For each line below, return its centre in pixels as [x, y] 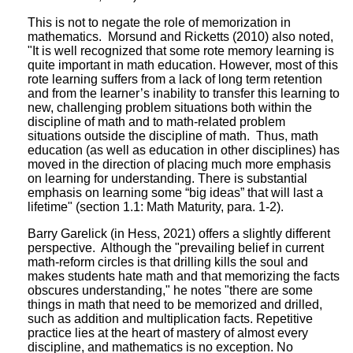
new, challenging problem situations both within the [170, 107]
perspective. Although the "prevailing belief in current [176, 247]
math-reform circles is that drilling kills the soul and [168, 262]
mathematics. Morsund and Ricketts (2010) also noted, [180, 36]
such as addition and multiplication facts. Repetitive [170, 318]
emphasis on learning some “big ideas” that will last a [175, 192]
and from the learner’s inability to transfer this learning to [184, 93]
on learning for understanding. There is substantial [167, 178]
